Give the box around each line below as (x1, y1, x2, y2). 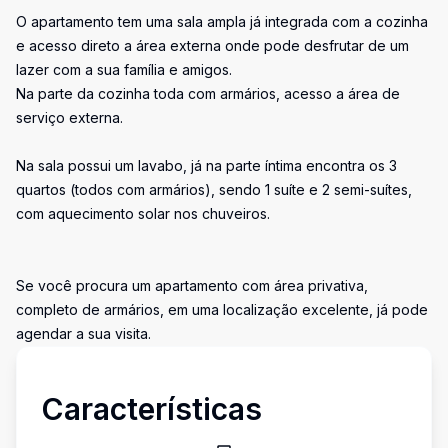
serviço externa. (16, 109, 123, 126)
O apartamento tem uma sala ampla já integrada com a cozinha (16, 13, 428, 30)
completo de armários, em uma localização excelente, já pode (16, 301, 428, 318)
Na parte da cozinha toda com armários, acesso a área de (16, 85, 400, 102)
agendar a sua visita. (16, 325, 151, 342)
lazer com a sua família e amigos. (16, 61, 232, 78)
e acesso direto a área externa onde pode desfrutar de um (16, 37, 409, 54)
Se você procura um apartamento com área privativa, (16, 277, 368, 294)
